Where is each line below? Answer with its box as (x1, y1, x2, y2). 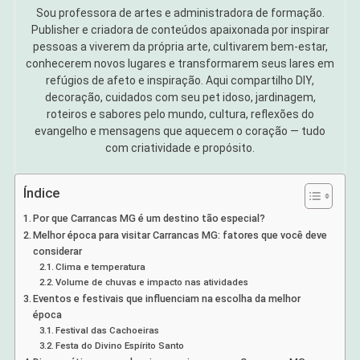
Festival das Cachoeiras (55, 325, 160, 337)
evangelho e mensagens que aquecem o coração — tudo (35, 125, 325, 138)
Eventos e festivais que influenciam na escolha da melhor (33, 292, 301, 305)
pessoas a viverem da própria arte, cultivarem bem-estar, (32, 40, 328, 54)
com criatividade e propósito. (105, 141, 255, 155)
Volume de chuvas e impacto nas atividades (55, 276, 249, 288)
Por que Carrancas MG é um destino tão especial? (33, 212, 266, 225)
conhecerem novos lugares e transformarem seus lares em (26, 57, 334, 71)
